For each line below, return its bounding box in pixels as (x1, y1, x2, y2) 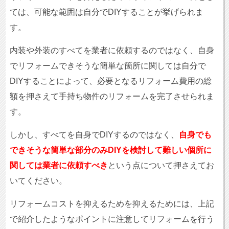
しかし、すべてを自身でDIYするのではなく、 (9, 130, 179, 139)
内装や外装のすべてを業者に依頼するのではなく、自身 (9, 45, 214, 55)
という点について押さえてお (107, 161, 214, 170)
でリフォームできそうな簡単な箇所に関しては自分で (9, 61, 206, 70)
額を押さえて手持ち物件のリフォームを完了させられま (9, 91, 214, 101)
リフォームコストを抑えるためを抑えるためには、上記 (9, 199, 214, 208)
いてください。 (9, 176, 67, 185)
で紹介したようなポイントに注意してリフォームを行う (9, 214, 214, 223)
